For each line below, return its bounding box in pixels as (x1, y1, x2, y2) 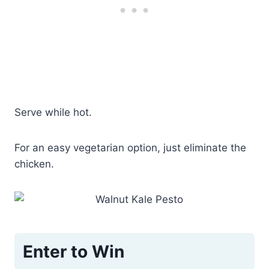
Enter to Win (23, 241, 124, 262)
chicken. (14, 158, 54, 171)
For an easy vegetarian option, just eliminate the (14, 142, 246, 154)
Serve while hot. (14, 106, 92, 119)
